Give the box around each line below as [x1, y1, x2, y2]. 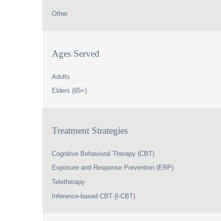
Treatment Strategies [52, 125, 128, 136]
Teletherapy [52, 178, 85, 186]
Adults [52, 73, 71, 80]
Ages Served [52, 48, 100, 59]
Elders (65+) [52, 87, 87, 95]
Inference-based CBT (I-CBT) [52, 192, 136, 200]
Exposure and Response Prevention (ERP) [52, 164, 174, 172]
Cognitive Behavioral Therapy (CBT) [52, 149, 155, 157]
